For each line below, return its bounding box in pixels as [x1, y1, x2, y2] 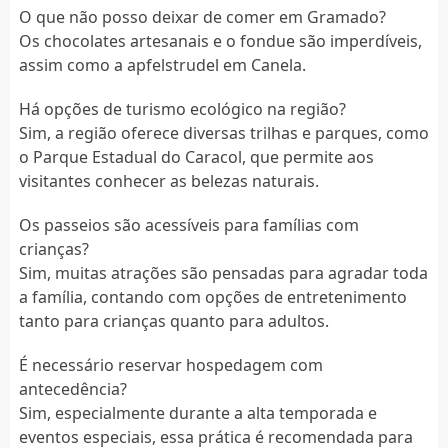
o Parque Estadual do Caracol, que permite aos [18, 145, 374, 168]
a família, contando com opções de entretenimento [18, 285, 407, 308]
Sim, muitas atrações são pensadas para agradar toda [18, 261, 428, 284]
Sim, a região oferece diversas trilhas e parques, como [18, 121, 429, 144]
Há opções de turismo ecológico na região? [18, 97, 346, 120]
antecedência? [18, 377, 127, 400]
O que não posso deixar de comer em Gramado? [18, 5, 386, 28]
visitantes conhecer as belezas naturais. [18, 169, 319, 192]
